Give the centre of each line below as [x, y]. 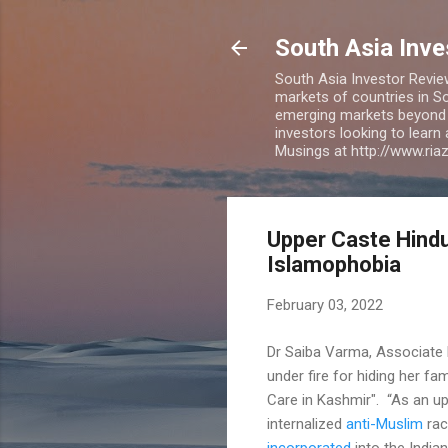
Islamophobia [334, 264]
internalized [306, 423]
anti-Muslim [386, 423]
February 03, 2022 [325, 305]
